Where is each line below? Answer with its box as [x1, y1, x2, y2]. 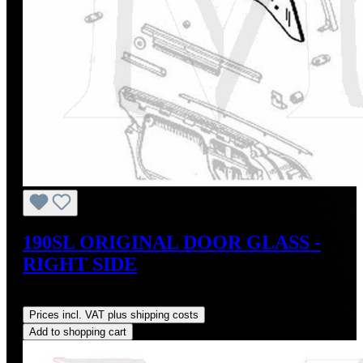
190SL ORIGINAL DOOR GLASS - [23, 232, 321, 254]
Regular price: [23, 292, 98, 306]
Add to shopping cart [29, 326, 126, 339]
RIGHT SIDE [23, 254, 137, 275]
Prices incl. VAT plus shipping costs [29, 309, 199, 322]
